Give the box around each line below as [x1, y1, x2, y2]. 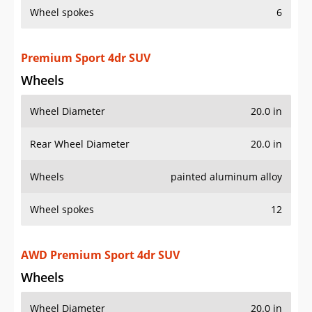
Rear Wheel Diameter [30, 137, 130, 151]
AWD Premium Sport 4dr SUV [21, 247, 180, 263]
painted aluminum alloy [171, 170, 282, 184]
